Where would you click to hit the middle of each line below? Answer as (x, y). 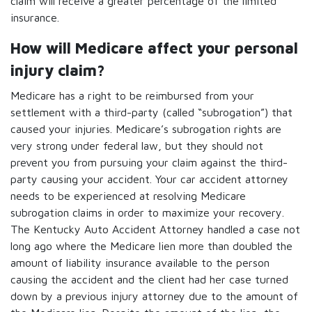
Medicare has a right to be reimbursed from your (132, 95)
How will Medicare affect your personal (154, 48)
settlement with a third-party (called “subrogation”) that (151, 112)
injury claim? (60, 70)
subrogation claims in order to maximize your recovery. (147, 212)
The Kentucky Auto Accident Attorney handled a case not (155, 229)
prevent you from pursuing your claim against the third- (149, 162)
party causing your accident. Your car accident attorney (149, 179)
